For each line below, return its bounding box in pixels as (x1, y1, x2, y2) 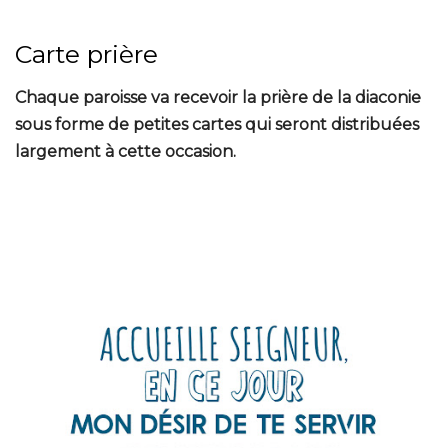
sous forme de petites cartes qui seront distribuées (15, 115, 419, 135)
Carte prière (15, 39, 158, 70)
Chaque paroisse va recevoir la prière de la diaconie (15, 88, 421, 108)
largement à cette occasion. (15, 142, 248, 162)
